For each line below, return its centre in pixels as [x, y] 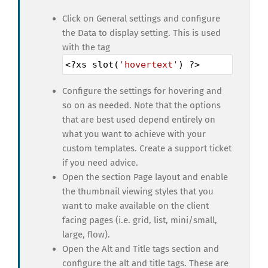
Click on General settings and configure [141, 19]
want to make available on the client [135, 206]
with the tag [86, 48]
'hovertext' [149, 65]
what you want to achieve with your [134, 134]
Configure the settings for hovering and [142, 91]
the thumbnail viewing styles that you [138, 192]
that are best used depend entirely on [139, 120]
